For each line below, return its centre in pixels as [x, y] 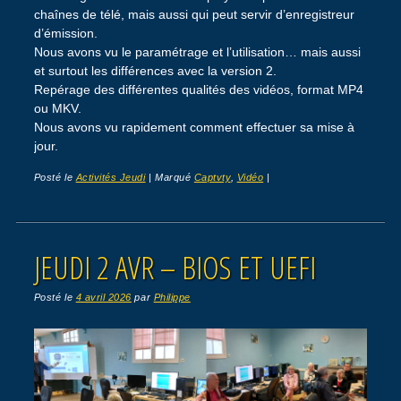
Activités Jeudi [111, 178]
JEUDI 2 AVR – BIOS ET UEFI [175, 267]
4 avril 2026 [103, 297]
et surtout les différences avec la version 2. [155, 70]
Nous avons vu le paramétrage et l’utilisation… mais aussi [197, 51]
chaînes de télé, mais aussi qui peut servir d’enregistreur [194, 14]
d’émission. [65, 33]
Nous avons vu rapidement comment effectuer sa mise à [194, 127]
